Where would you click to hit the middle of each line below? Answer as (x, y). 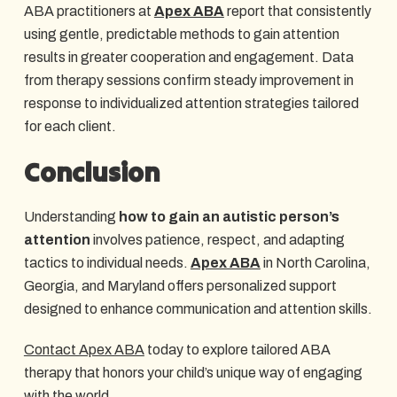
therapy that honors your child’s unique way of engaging (193, 372)
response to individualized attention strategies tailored (191, 103)
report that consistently (297, 11)
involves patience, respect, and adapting (217, 239)
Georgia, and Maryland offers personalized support (180, 285)
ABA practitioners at (89, 11)
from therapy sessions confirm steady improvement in (188, 80)
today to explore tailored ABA (237, 349)
